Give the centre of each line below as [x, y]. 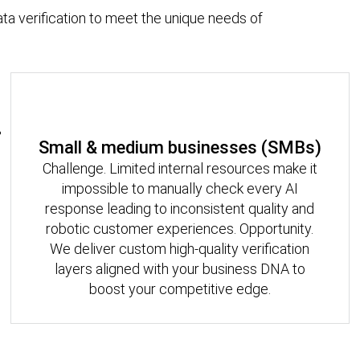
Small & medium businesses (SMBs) [180, 147]
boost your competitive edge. [180, 288]
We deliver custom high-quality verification [180, 248]
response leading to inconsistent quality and [180, 208]
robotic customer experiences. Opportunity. [180, 228]
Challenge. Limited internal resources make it [180, 168]
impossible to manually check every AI [180, 188]
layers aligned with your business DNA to [180, 268]
